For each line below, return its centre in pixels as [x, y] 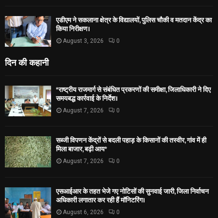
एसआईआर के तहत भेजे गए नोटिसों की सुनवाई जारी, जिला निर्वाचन [132, 191]
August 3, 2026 [83, 41]
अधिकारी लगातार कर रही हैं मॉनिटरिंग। [100, 200]
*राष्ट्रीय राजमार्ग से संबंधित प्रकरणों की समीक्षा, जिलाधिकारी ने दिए [133, 90]
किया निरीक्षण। [73, 29]
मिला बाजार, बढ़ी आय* [82, 149]
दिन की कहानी [27, 62]
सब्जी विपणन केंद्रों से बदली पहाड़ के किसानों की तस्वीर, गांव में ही [131, 141]
